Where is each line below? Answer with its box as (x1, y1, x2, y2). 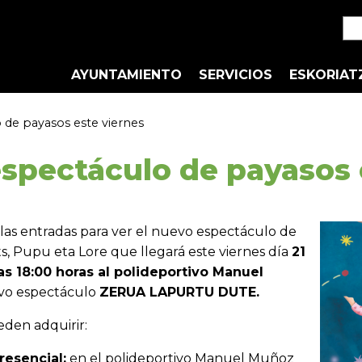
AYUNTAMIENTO (71, 66, 182, 82)
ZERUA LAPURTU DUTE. (99, 284, 259, 300)
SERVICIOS (199, 66, 272, 82)
